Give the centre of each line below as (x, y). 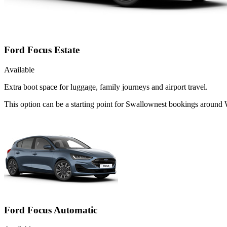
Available (19, 69)
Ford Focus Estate (42, 50)
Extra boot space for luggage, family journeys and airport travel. (106, 87)
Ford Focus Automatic (51, 210)
